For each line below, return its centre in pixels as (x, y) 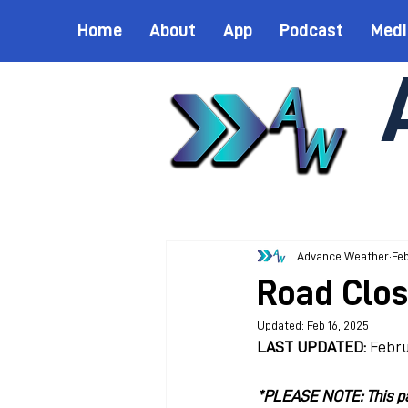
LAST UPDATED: (311, 347)
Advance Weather (343, 255)
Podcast (311, 30)
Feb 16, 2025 (338, 325)
